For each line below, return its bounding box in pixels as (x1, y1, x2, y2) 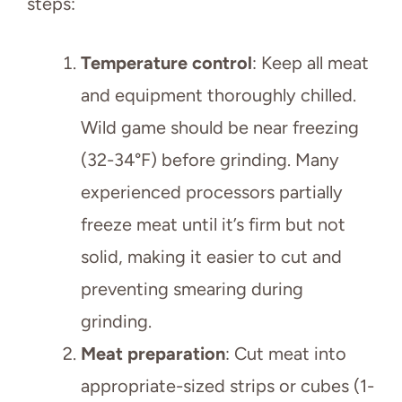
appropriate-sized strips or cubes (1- (81, 375, 374, 398)
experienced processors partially (81, 181, 343, 204)
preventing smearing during (81, 278, 303, 301)
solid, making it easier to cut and (81, 246, 342, 268)
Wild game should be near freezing (81, 117, 359, 139)
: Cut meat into (225, 343, 346, 365)
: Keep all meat (252, 52, 369, 74)
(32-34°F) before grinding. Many (81, 149, 339, 171)
